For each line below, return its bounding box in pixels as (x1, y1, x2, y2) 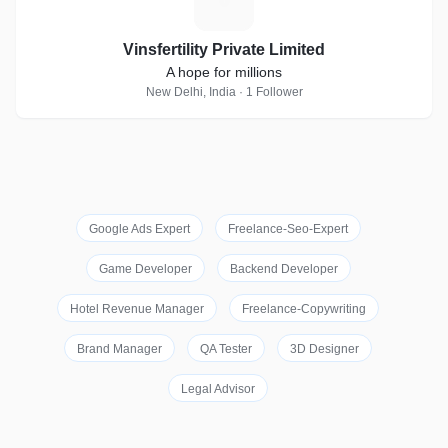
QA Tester (200, 342, 252, 356)
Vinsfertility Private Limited (123, 41, 325, 58)
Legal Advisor (181, 382, 255, 396)
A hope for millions (166, 64, 282, 80)
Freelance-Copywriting (242, 302, 366, 316)
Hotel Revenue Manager (70, 302, 204, 316)
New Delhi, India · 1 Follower (145, 85, 303, 99)
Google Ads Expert (88, 222, 190, 236)
